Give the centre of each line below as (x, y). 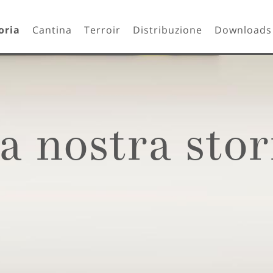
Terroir (102, 30)
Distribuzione (168, 30)
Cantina (52, 30)
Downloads (243, 30)
